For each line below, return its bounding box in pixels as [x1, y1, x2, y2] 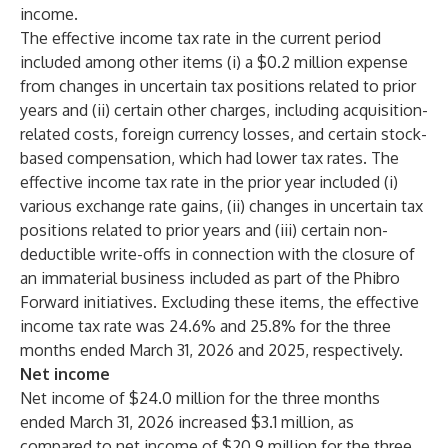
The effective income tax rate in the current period [20, 28, 381, 48]
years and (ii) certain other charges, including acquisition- [20, 100, 428, 120]
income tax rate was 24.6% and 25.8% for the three [20, 316, 391, 336]
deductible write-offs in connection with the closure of [20, 244, 415, 264]
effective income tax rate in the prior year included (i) [20, 172, 398, 192]
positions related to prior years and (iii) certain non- [20, 220, 388, 240]
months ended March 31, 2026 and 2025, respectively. [20, 340, 403, 360]
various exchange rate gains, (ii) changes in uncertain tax [20, 196, 423, 216]
